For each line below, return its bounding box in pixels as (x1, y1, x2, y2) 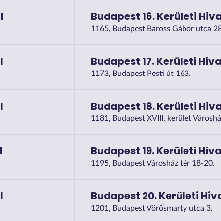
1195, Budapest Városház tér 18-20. (90, 159, 215, 167)
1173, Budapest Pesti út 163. (90, 69, 191, 77)
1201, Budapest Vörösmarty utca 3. (90, 204, 213, 212)
